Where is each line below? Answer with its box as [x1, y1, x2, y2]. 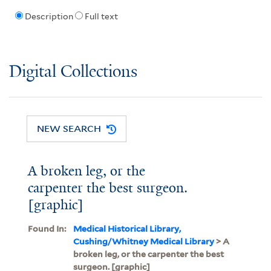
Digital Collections [9, 62, 137, 82]
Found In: [27, 223, 66, 233]
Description [24, 11, 73, 22]
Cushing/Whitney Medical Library [73, 236, 214, 246]
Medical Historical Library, [73, 223, 181, 233]
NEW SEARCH [37, 122, 102, 135]
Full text [84, 11, 118, 22]
